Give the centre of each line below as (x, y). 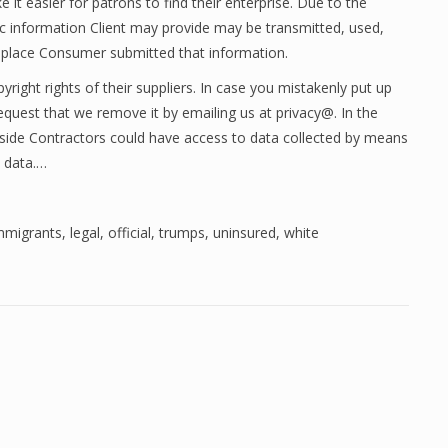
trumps (182, 232)
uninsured (244, 232)
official (129, 232)
